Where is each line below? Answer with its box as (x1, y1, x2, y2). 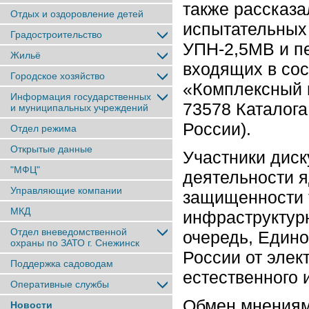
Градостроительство (10, 29, 102, 40)
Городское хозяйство (10, 70, 105, 81)
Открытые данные (10, 143, 92, 154)
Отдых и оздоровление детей (10, 8, 143, 19)
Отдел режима (10, 123, 77, 134)
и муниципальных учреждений (10, 102, 148, 113)
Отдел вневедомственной (10, 226, 127, 237)
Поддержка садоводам (10, 258, 113, 269)
